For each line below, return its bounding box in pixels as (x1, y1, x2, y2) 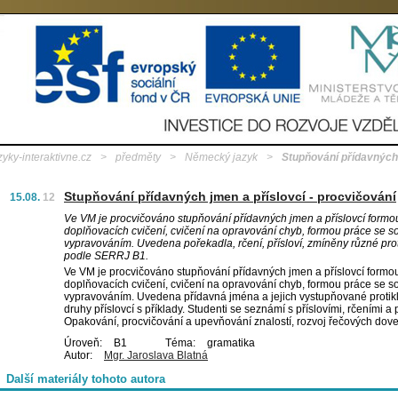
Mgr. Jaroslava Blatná (104, 349, 208, 362)
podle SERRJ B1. (64, 250, 148, 262)
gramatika (204, 337, 255, 349)
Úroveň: (64, 337, 102, 349)
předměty (115, 151, 161, 163)
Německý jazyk (185, 151, 258, 163)
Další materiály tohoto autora (6, 372, 165, 386)
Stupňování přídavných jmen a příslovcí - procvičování (64, 189, 396, 203)
